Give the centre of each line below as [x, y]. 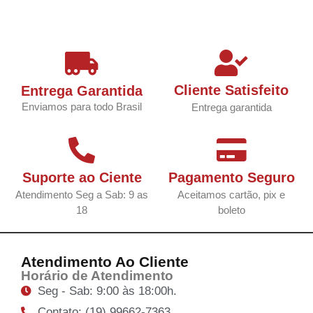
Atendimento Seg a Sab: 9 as [82, 195]
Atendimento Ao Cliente [105, 262]
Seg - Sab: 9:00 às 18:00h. [107, 291]
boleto [231, 210]
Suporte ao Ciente [82, 178]
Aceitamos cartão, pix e [231, 195]
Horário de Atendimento [97, 276]
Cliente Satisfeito [231, 90]
